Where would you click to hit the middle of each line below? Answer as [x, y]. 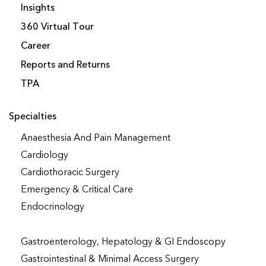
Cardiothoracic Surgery [70, 172]
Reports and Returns [65, 65]
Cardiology [45, 155]
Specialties [33, 117]
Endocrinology [53, 207]
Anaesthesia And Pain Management [96, 138]
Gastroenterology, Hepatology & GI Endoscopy [123, 242]
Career [36, 46]
